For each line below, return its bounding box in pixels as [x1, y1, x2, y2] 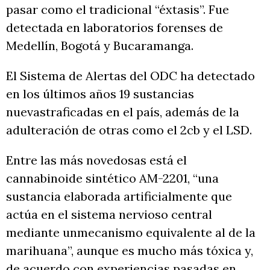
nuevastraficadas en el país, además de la [6, 104, 239, 120]
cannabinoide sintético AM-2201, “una [6, 171, 219, 186]
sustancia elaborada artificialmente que [6, 189, 232, 204]
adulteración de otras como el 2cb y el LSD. [6, 122, 252, 138]
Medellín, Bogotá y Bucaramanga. [6, 38, 193, 54]
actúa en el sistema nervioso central [6, 207, 212, 222]
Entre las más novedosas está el [6, 152, 187, 168]
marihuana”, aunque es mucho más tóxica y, [6, 243, 253, 259]
